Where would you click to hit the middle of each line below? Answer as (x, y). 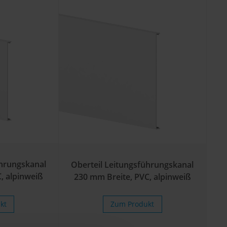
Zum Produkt (133, 204)
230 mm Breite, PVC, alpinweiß (132, 177)
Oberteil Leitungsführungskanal (133, 164)
